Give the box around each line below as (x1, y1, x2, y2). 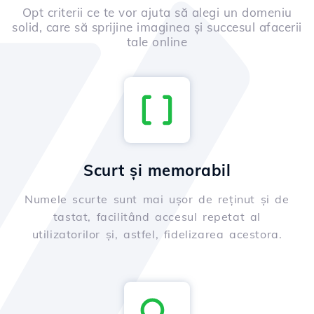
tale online (126, 34, 188, 50)
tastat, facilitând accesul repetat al (53, 210, 261, 224)
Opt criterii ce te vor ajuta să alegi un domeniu (22, 5, 292, 20)
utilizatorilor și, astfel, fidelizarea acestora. (32, 227, 282, 242)
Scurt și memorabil (83, 161, 231, 181)
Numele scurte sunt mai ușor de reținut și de (25, 192, 289, 207)
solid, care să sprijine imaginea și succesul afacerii (12, 20, 302, 35)
